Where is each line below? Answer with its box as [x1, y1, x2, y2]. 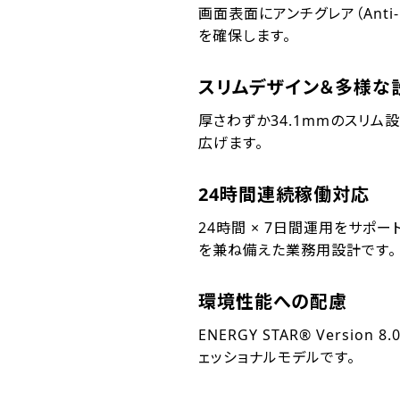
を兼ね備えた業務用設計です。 [198, 240, 396, 261]
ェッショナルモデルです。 [198, 347, 355, 368]
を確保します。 [198, 26, 291, 46]
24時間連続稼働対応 [198, 182, 370, 207]
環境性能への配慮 [198, 289, 347, 314]
